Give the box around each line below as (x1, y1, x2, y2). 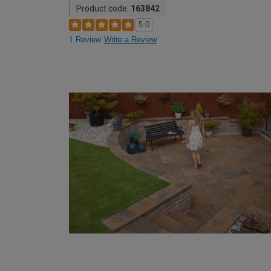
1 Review (69, 35, 101, 44)
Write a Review (104, 35, 157, 44)
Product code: (76, 4, 131, 13)
